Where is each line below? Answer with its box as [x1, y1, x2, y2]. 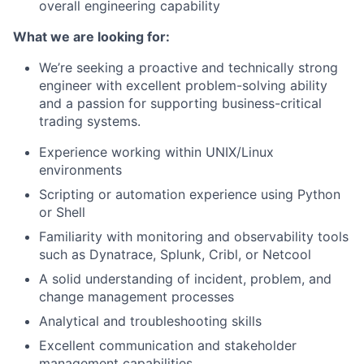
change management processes [39, 288, 234, 305]
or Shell [39, 204, 85, 220]
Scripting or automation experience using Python [39, 186, 340, 202]
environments [39, 162, 122, 178]
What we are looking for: [13, 28, 170, 45]
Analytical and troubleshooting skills [39, 313, 262, 329]
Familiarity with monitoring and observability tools [39, 228, 349, 245]
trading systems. [39, 113, 141, 129]
